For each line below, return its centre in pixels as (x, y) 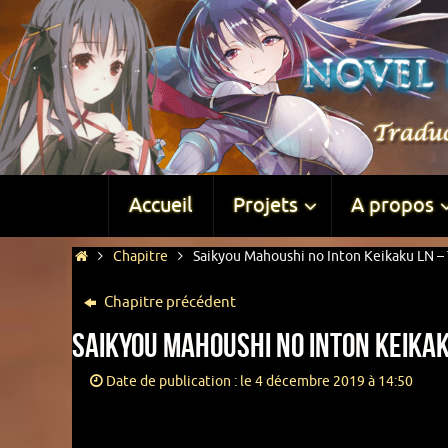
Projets (265, 205)
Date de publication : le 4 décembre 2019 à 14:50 (259, 381)
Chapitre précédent (168, 302)
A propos (392, 205)
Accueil (160, 205)
